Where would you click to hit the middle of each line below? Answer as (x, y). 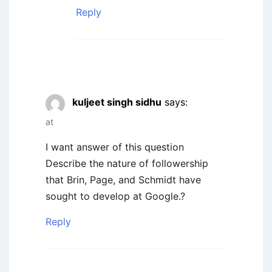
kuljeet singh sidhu (117, 102)
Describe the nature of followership (127, 163)
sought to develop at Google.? (115, 196)
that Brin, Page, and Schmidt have (123, 179)
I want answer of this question (115, 147)
